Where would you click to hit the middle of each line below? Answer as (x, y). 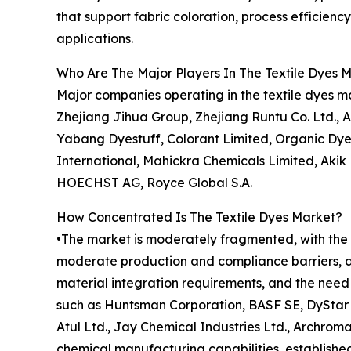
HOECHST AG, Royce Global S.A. (154, 182)
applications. (95, 38)
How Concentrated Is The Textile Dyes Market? (199, 217)
